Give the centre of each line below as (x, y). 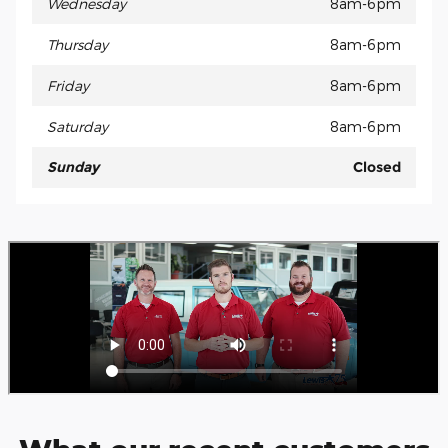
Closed (377, 167)
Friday (68, 86)
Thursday (77, 45)
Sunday (73, 167)
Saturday (77, 127)
